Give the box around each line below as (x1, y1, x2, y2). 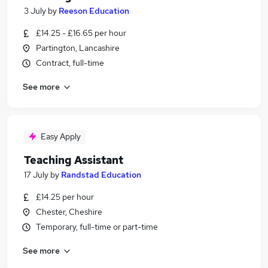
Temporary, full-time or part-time (36, 221, 158, 232)
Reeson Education (59, 5, 129, 16)
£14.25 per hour (36, 191, 94, 202)
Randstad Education (61, 169, 141, 180)
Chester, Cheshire (36, 206, 102, 217)
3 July (24, 5, 46, 16)
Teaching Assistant (24, 153, 123, 167)
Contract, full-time (36, 57, 104, 68)
